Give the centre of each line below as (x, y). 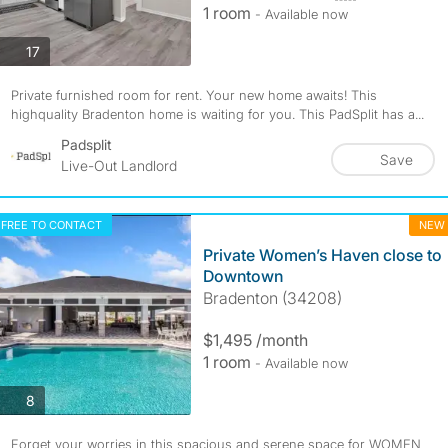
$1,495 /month (255, 340)
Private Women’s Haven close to (322, 255)
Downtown (242, 276)
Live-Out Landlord (118, 165)
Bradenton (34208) (272, 298)
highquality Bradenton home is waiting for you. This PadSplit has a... (217, 114)
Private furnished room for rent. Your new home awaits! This (193, 95)
